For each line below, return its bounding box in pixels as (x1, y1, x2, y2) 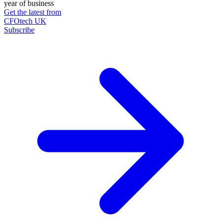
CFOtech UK (4, 16, 46, 25)
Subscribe (4, 25, 35, 34)
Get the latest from (4, 7, 61, 16)
